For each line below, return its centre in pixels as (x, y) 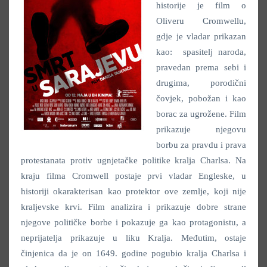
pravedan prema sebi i (201, 67)
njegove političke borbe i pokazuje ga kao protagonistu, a (133, 222)
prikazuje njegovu (201, 129)
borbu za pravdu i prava (201, 145)
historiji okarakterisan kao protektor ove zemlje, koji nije (133, 191)
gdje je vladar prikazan (201, 36)
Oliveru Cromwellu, (201, 21)
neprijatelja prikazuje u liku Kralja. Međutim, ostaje (133, 237)
